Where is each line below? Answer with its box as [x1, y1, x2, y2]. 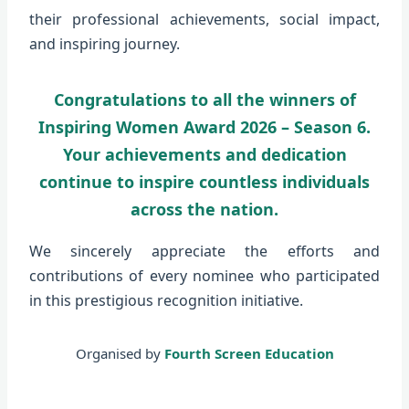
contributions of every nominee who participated [29, 265, 380, 286]
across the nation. [131, 197, 278, 220]
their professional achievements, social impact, [29, 8, 380, 29]
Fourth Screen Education [163, 343, 334, 362]
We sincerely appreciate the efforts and [29, 240, 380, 261]
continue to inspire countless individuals [39, 170, 370, 193]
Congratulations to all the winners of [53, 88, 356, 110]
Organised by [75, 343, 164, 362]
